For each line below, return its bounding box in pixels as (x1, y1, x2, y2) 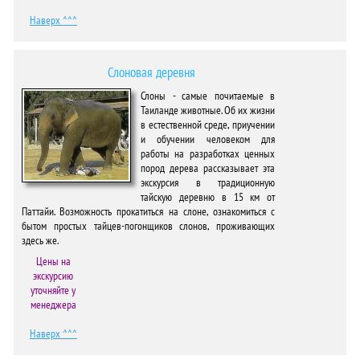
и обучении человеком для (141, 132, 276, 146)
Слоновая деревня (101, 63, 196, 81)
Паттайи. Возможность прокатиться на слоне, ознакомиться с (22, 204, 276, 219)
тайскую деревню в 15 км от (141, 190, 276, 204)
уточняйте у (31, 283, 76, 297)
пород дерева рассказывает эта (141, 161, 276, 175)
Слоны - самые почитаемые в (141, 88, 276, 103)
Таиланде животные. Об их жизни (141, 103, 276, 117)
